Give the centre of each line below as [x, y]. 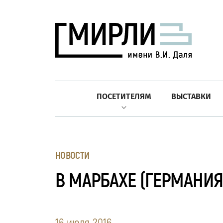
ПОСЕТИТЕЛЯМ [124, 96]
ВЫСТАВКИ [191, 96]
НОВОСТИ [72, 155]
